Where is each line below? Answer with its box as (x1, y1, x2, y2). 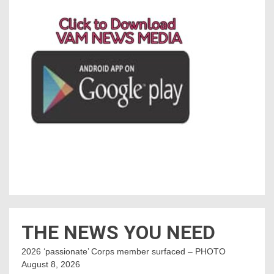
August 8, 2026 (21, 259, 80, 270)
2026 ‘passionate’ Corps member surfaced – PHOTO (21, 246, 226, 257)
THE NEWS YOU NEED (21, 221, 215, 245)
